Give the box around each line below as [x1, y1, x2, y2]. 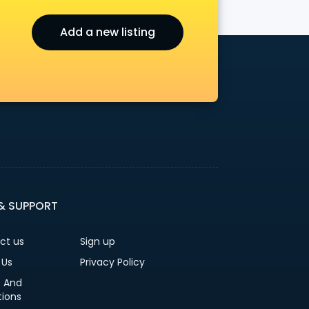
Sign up [79, 235, 115, 248]
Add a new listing [60, 24, 155, 40]
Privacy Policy [79, 255, 145, 269]
